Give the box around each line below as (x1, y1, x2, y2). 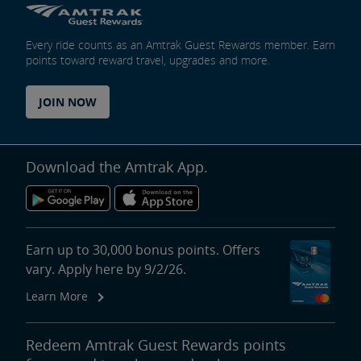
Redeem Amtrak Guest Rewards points (26, 334, 286, 355)
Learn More (26, 288, 88, 304)
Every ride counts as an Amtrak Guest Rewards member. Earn (26, 36, 335, 52)
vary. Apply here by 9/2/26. (26, 259, 186, 278)
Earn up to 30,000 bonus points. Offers (26, 240, 260, 259)
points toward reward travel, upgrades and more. (26, 52, 270, 68)
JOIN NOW (39, 93, 97, 110)
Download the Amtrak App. (26, 156, 208, 176)
